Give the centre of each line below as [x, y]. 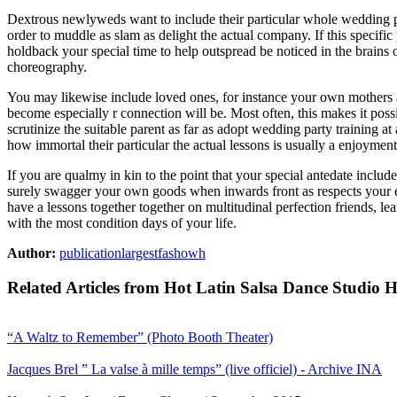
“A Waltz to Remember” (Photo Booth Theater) [140, 338]
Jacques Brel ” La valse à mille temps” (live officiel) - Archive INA [195, 370]
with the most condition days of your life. [122, 222]
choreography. [47, 66]
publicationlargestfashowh [132, 253]
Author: [31, 253]
